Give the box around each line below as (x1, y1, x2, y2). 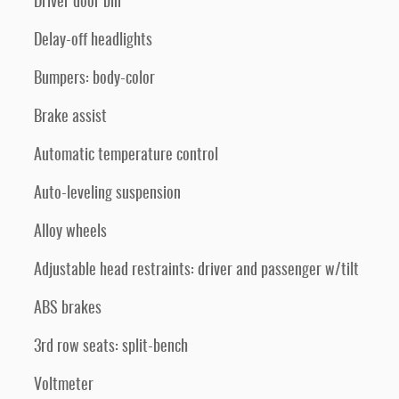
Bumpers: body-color (34, 71, 155, 87)
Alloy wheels (34, 224, 107, 240)
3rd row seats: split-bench (34, 339, 188, 355)
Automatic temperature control (34, 148, 218, 164)
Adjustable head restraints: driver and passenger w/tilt (34, 263, 359, 279)
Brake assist (34, 110, 107, 126)
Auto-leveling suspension (34, 186, 181, 202)
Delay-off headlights (34, 33, 152, 49)
